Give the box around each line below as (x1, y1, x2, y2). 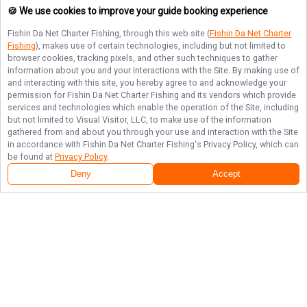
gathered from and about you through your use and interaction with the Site (8, 127, 298, 137)
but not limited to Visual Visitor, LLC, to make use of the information (8, 114, 271, 125)
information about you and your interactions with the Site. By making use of (8, 65, 299, 75)
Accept (212, 169, 241, 179)
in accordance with (8, 139, 83, 149)
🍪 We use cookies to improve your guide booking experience (8, 5, 268, 17)
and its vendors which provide (179, 90, 296, 100)
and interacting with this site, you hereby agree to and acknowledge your (8, 77, 286, 88)
